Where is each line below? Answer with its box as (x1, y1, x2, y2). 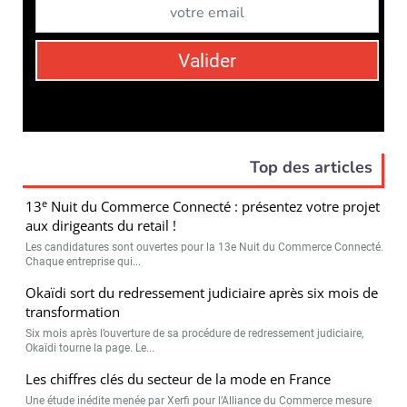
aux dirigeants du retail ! (25, 216, 177, 235)
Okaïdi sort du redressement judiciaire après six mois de (25, 283, 379, 303)
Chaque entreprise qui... (25, 255, 142, 269)
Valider (178, 50, 236, 73)
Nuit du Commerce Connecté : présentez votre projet (47, 197, 381, 216)
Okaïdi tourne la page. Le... (25, 342, 155, 355)
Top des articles (250, 156, 372, 179)
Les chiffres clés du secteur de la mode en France (25, 370, 332, 389)
